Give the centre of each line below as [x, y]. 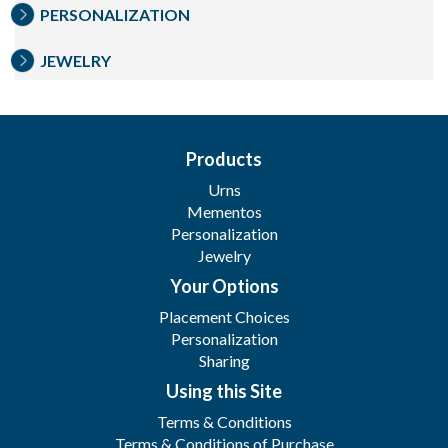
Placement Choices [224, 317]
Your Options [224, 286]
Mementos [224, 212]
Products [224, 159]
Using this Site [224, 391]
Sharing [224, 361]
